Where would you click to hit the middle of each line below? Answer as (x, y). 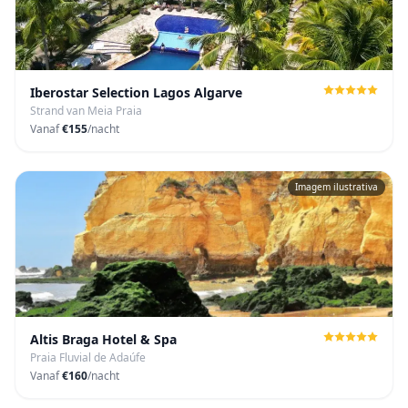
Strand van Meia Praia (86, 111)
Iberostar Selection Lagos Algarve (136, 92)
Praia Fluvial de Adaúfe (88, 357)
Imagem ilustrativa (337, 187)
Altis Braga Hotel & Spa (103, 339)
